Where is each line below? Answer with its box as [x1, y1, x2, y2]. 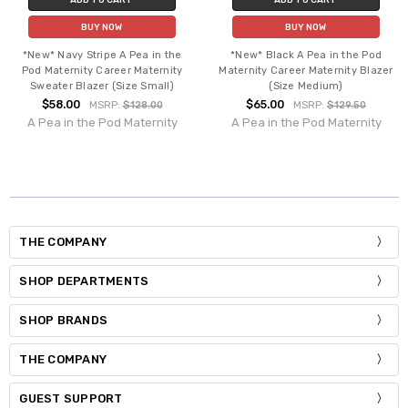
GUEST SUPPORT [19, 391, 123, 405]
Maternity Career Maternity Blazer [219, 64, 393, 76]
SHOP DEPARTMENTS [19, 273, 149, 288]
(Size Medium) [269, 79, 343, 92]
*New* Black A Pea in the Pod [230, 48, 382, 61]
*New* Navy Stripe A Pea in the [22, 48, 182, 61]
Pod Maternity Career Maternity [21, 64, 183, 76]
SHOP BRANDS [19, 312, 108, 327]
